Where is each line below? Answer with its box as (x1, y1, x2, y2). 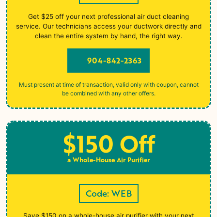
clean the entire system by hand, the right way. (34, 31, 183, 40)
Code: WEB (85, 186, 132, 200)
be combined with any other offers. (62, 89, 155, 97)
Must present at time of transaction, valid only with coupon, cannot (18, 80, 199, 88)
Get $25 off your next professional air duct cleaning (28, 12, 189, 20)
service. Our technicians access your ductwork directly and (15, 22, 201, 30)
